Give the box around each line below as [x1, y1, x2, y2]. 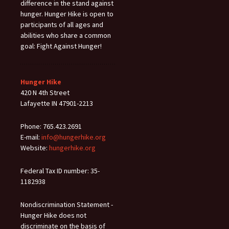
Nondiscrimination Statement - [20, 199, 113, 209]
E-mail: [20, 132, 41, 142]
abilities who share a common [20, 30, 111, 40]
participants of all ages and [20, 19, 103, 29]
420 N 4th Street [20, 87, 70, 97]
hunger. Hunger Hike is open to [20, 9, 113, 18]
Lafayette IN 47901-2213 [20, 98, 93, 108]
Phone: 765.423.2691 [20, 121, 82, 131]
